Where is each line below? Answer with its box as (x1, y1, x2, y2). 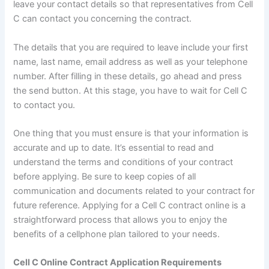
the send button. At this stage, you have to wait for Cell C (13, 85, 248, 96)
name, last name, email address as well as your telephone (13, 56, 248, 67)
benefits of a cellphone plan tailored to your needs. (13, 228, 220, 240)
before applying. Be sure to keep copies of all (13, 171, 196, 182)
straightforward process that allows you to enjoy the (13, 214, 228, 225)
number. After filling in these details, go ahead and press (13, 70, 243, 82)
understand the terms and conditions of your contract (13, 156, 234, 168)
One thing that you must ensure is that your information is (13, 127, 249, 139)
